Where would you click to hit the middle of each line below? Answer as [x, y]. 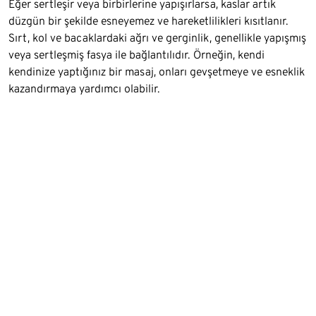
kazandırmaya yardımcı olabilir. [84, 89]
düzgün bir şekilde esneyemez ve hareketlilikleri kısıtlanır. [148, 21]
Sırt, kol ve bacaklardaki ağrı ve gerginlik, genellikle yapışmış [157, 38]
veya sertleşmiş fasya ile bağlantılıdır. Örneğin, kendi [136, 55]
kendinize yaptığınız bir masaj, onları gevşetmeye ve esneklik [157, 72]
